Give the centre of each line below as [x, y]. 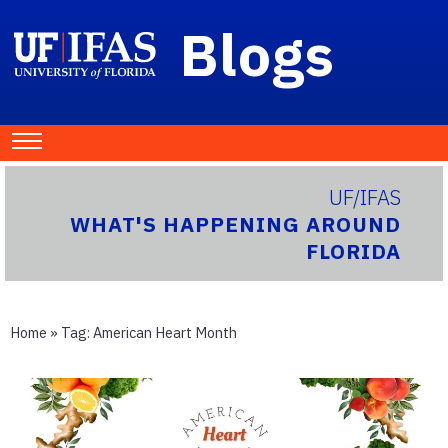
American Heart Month [165, 333]
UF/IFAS [365, 198]
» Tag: [70, 333]
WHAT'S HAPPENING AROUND [236, 225]
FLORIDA [354, 252]
